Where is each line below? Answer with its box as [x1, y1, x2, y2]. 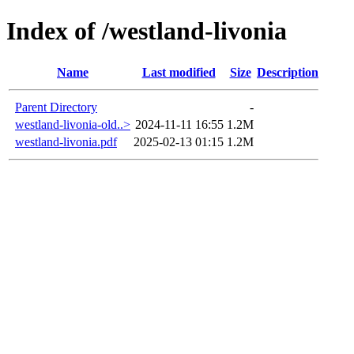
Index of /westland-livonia [6, 17, 287, 46]
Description [257, 65, 318, 79]
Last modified [141, 65, 216, 79]
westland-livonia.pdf [15, 134, 117, 149]
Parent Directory [15, 100, 97, 114]
